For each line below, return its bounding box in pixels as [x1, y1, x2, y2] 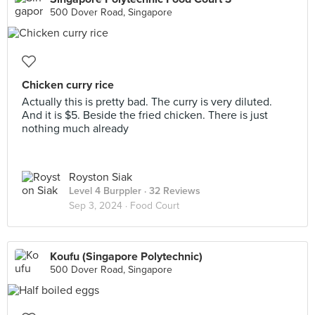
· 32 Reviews [141, 185, 200, 197]
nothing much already [22, 122, 129, 136]
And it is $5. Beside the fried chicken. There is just [22, 108, 268, 122]
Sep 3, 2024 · [69, 200, 130, 212]
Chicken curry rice [22, 78, 114, 92]
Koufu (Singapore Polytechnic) [50, 250, 202, 264]
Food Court [130, 200, 179, 212]
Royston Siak [69, 170, 132, 184]
